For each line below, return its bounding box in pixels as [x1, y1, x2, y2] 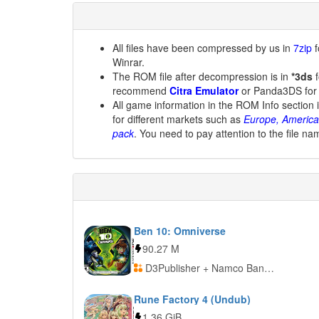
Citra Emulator [169, 83, 239, 98]
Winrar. [113, 55, 145, 69]
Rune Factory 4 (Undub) [134, 292, 251, 306]
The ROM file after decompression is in [113, 69, 291, 83]
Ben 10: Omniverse [134, 224, 226, 238]
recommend [113, 83, 169, 98]
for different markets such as [113, 112, 244, 126]
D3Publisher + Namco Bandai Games [142, 261, 264, 275]
